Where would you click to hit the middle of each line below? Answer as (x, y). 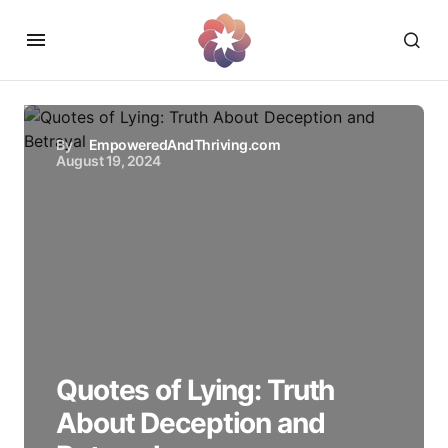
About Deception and (190, 423)
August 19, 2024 (108, 160)
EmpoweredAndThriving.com (184, 144)
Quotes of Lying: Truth (195, 390)
